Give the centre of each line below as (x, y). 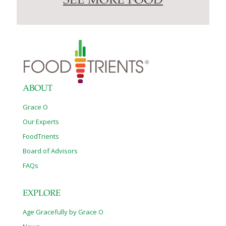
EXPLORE (42, 194)
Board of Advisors (50, 151)
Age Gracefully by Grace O (63, 212)
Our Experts (41, 122)
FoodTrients (41, 136)
